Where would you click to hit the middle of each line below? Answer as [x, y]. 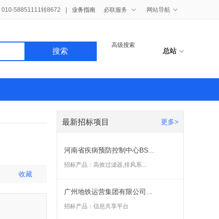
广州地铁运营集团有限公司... [108, 192]
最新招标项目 [86, 122]
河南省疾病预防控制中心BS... [109, 150]
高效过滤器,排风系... [120, 165]
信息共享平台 [111, 206]
